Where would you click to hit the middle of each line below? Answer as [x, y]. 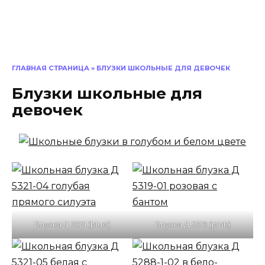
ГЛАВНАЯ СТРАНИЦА [51, 68]
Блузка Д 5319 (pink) [193, 224]
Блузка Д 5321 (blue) [72, 224]
